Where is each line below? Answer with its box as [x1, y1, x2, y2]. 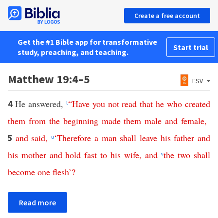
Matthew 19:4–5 [8, 72, 90, 87]
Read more [19, 198, 56, 207]
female [181, 115, 205, 127]
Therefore [57, 132, 91, 144]
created [185, 98, 211, 109]
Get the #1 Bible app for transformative [18, 37, 157, 47]
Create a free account [134, 11, 200, 20]
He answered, [15, 98, 66, 109]
